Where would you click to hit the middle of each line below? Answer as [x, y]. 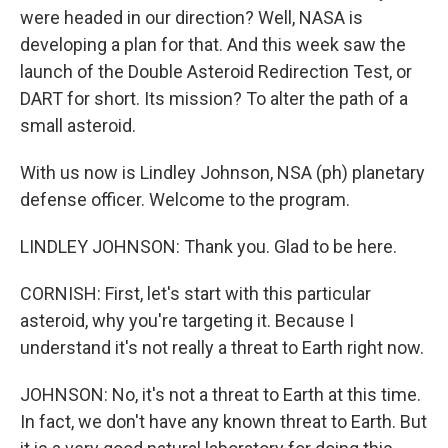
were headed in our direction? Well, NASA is [191, 17]
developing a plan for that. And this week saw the [213, 44]
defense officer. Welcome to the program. [185, 199]
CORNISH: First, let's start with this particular [195, 293]
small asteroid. [78, 125]
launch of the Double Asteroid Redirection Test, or [216, 71]
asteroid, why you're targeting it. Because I [187, 320]
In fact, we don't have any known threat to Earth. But [223, 421]
